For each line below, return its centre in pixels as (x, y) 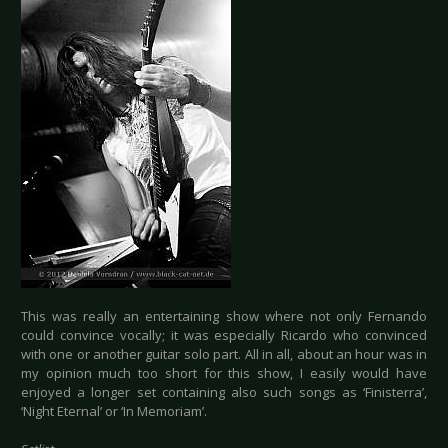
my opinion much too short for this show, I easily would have (224, 373)
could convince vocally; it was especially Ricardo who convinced (224, 335)
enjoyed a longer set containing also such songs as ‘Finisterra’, (224, 392)
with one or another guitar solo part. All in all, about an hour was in (224, 354)
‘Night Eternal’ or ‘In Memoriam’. (114, 411)
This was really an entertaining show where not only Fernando (224, 316)
